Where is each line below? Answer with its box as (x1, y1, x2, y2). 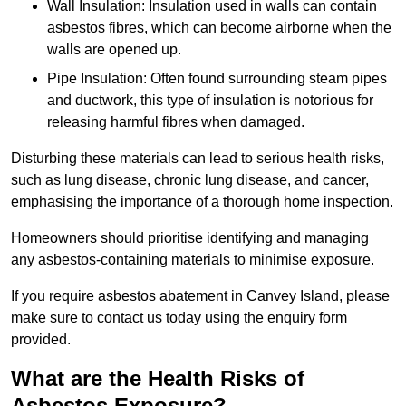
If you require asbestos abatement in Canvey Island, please (11, 288, 390, 304)
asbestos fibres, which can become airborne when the (47, 20, 391, 36)
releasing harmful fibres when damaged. (47, 114, 304, 130)
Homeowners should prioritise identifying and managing (11, 230, 369, 246)
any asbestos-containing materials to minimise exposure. (11, 252, 374, 268)
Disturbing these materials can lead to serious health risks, (11, 150, 384, 167)
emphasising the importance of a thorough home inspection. (11, 194, 393, 210)
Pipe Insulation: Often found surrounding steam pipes (47, 71, 387, 87)
